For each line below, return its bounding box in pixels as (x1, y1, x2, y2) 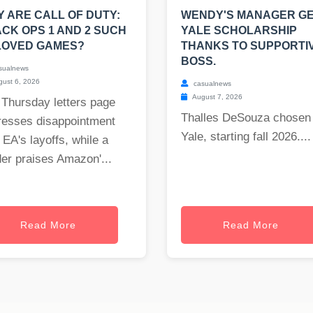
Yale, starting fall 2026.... (181, 130, 311, 144)
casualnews (191, 80, 231, 88)
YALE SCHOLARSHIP (181, 24, 297, 37)
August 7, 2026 (191, 93, 242, 101)
